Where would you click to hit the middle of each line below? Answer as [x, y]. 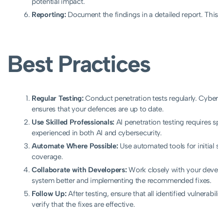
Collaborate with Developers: [79, 170]
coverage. [47, 156]
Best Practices [79, 64]
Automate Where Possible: [75, 146]
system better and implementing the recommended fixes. [122, 180]
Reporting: [49, 14]
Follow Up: [49, 193]
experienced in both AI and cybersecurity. [97, 133]
